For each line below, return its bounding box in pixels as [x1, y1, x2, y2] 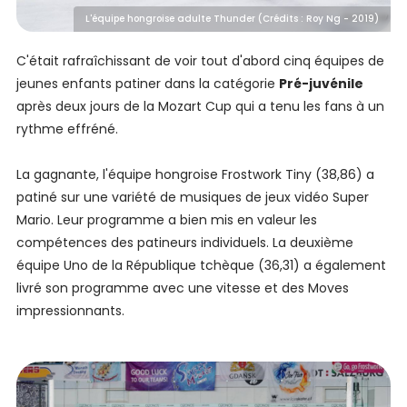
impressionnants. [15, 302, 124, 321]
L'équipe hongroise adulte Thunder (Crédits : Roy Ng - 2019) [85, 12, 380, 26]
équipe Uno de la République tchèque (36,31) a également [15, 256, 386, 275]
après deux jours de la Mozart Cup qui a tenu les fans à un [15, 97, 384, 116]
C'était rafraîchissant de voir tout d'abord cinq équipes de [15, 52, 384, 71]
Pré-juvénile [278, 74, 363, 94]
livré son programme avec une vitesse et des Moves [15, 279, 349, 298]
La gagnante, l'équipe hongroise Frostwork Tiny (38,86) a [15, 165, 374, 184]
